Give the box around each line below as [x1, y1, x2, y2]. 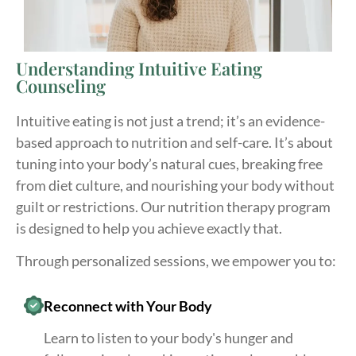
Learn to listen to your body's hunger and [44, 328, 293, 346]
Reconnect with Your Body [44, 296, 212, 315]
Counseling [16, 73, 106, 98]
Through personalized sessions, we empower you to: [16, 252, 336, 270]
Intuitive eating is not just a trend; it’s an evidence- [16, 111, 325, 130]
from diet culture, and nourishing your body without [16, 176, 335, 194]
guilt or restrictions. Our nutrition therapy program [16, 197, 331, 215]
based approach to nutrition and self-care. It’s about [16, 133, 333, 151]
